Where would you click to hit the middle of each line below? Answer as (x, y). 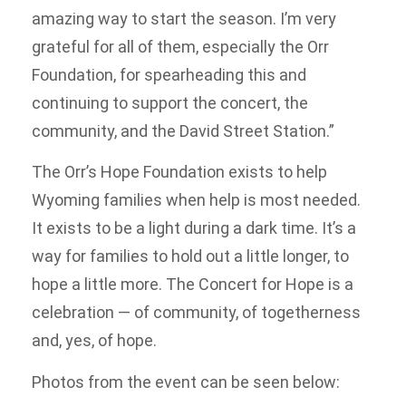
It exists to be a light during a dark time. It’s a (194, 228)
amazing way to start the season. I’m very (184, 18)
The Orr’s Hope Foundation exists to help (179, 172)
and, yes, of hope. (94, 341)
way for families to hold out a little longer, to (190, 256)
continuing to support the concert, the (170, 102)
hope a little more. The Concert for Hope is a (193, 285)
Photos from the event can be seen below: (186, 382)
